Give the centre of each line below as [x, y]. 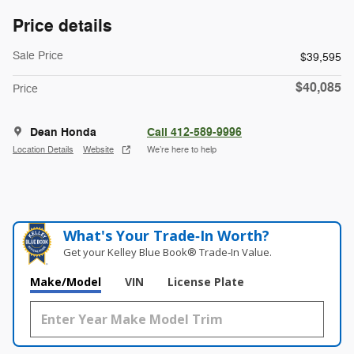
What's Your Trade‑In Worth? [167, 235]
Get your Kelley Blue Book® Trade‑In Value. [168, 252]
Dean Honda [63, 132]
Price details [62, 26]
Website [98, 150]
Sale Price [38, 55]
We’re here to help [182, 150]
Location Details [43, 150]
